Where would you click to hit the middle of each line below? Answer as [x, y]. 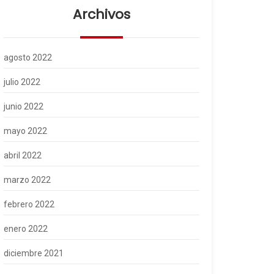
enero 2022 [26, 229]
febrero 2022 [29, 204]
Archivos [102, 14]
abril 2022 [23, 155]
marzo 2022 [27, 180]
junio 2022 [24, 106]
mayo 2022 [25, 131]
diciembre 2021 [34, 253]
